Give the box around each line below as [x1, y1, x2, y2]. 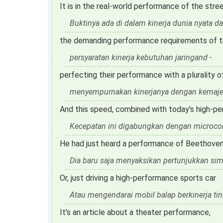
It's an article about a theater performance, [60, 208, 211, 217]
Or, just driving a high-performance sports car [60, 173, 216, 183]
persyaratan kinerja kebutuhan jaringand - [70, 53, 212, 62]
